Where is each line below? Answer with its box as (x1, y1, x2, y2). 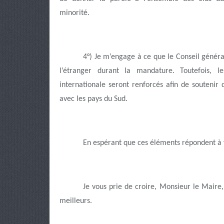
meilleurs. (59, 197, 92, 205)
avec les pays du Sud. (59, 95, 127, 103)
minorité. (59, 9, 89, 17)
